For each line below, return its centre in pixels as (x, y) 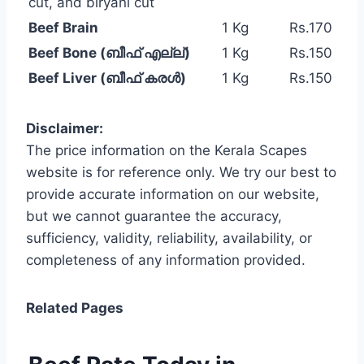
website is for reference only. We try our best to (181, 173)
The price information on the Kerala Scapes (167, 151)
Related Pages (75, 308)
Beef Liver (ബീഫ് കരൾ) (107, 78)
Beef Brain (63, 28)
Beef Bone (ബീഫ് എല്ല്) (109, 53)
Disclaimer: (65, 129)
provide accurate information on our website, (173, 195)
